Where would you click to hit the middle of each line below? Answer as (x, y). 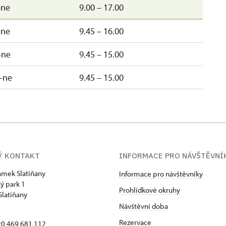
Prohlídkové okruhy (150, 190)
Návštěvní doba (144, 206)
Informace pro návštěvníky (161, 174)
